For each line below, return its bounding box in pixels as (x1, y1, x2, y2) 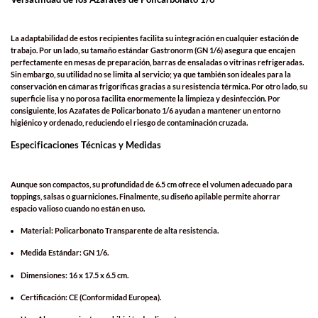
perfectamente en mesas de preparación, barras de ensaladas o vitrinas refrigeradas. (11, 57, 304, 67)
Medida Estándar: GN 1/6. (21, 248, 109, 258)
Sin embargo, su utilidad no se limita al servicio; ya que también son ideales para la (11, 70, 291, 79)
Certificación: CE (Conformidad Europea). (21, 292, 162, 302)
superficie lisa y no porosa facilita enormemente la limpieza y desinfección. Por (11, 94, 280, 104)
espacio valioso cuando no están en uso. (11, 203, 145, 213)
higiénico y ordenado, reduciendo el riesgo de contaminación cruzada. (11, 118, 248, 128)
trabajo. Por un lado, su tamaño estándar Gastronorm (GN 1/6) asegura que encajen (11, 45, 295, 55)
